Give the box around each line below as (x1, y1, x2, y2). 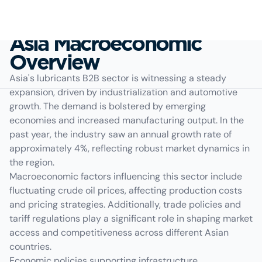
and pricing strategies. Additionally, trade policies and (9, 198, 241, 211)
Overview (9, 50, 99, 74)
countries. (9, 240, 51, 253)
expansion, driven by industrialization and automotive (9, 86, 237, 98)
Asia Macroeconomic (9, 31, 202, 55)
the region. (9, 156, 54, 168)
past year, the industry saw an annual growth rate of (9, 128, 232, 140)
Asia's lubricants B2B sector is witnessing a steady (9, 72, 226, 84)
